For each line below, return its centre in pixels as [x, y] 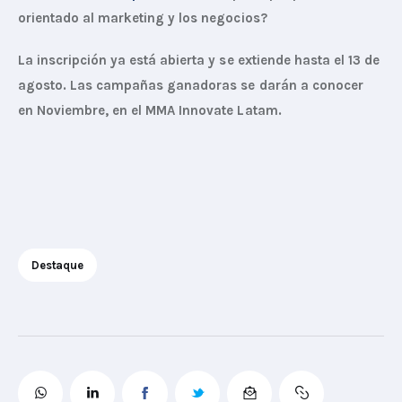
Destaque [57, 266]
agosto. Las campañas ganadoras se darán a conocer [192, 86]
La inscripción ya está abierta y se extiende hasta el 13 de [201, 61]
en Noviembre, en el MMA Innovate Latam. [150, 111]
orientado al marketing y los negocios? [143, 17]
